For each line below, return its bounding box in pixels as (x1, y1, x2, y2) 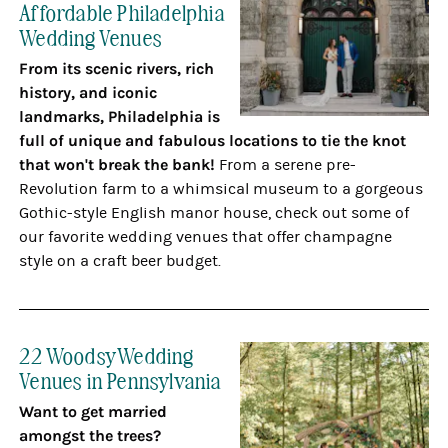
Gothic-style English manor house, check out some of (19, 204, 410, 222)
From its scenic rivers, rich (19, 59, 215, 78)
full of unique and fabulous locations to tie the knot (19, 131, 407, 150)
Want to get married (19, 402, 168, 421)
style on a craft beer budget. (19, 252, 222, 270)
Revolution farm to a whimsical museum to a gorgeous (19, 180, 424, 198)
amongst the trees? (19, 426, 162, 445)
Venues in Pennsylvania (19, 365, 222, 394)
